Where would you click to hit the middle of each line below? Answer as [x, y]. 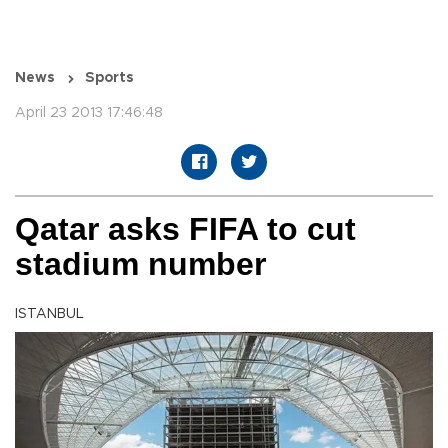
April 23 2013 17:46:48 [89, 113]
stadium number [140, 264]
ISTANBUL [49, 314]
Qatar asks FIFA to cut [185, 229]
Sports [109, 78]
